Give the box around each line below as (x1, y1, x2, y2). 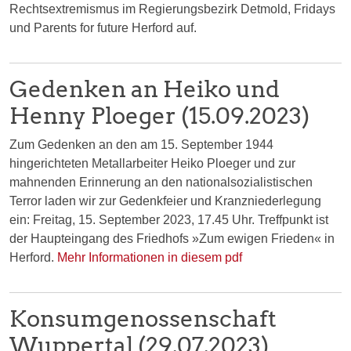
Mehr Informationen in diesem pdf (54, 250, 242, 264)
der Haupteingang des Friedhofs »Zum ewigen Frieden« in (9, 231, 335, 245)
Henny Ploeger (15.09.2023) (9, 101, 309, 129)
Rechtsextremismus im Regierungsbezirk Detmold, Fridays (9, 2, 335, 16)
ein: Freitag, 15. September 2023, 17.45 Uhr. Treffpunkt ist (9, 212, 328, 226)
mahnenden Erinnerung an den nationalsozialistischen (9, 175, 313, 189)
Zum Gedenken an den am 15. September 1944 (9, 137, 273, 151)
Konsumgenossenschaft (9, 304, 277, 332)
